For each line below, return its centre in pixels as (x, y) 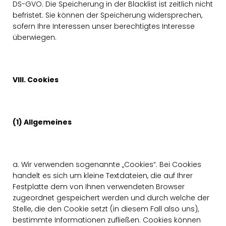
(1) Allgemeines (42, 122)
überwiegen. (35, 37)
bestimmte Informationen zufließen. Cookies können (107, 220)
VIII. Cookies (36, 80)
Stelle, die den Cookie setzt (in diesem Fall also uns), (106, 209)
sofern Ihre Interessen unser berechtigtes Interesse (104, 26)
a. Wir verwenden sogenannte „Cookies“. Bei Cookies (107, 164)
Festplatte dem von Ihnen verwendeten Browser (99, 187)
